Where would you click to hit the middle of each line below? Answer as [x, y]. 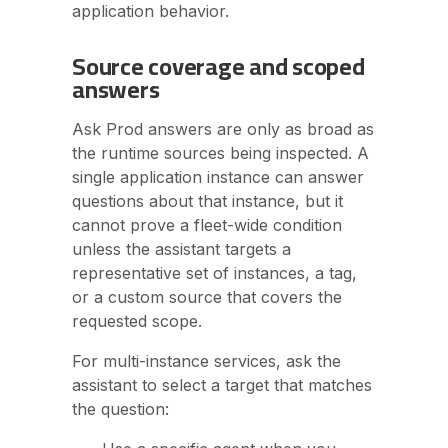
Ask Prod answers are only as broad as [223, 129]
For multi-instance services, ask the [206, 361]
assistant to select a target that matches [222, 385]
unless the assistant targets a [181, 249]
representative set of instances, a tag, [214, 273]
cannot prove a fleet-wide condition [207, 225]
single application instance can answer [218, 177]
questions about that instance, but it [207, 201]
